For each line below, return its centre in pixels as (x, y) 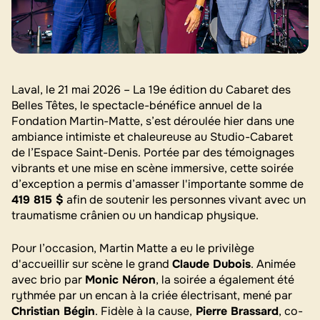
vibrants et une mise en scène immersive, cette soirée (152, 168)
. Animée (273, 264)
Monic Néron (120, 279)
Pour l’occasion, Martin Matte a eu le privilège (133, 248)
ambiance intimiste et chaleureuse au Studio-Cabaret (152, 136)
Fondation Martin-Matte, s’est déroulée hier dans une (153, 121)
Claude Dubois (211, 264)
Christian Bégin (53, 311)
